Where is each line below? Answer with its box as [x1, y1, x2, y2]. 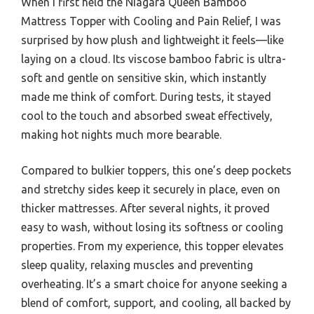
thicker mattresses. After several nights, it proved [21, 202, 270, 215]
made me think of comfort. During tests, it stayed [21, 90, 271, 104]
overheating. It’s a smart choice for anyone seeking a [21, 278, 287, 291]
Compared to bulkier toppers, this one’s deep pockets [21, 164, 292, 177]
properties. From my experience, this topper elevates [21, 240, 284, 253]
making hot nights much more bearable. [21, 128, 221, 142]
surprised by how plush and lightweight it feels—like [21, 34, 284, 47]
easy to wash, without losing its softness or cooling [21, 221, 283, 234]
